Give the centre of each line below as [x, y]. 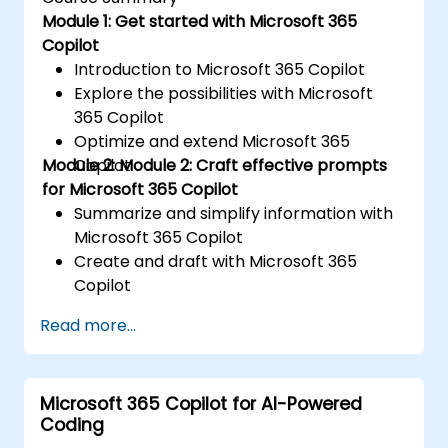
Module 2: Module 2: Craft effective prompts [215, 165]
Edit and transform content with [201, 309]
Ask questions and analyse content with [230, 357]
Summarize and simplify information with [234, 213]
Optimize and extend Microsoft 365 [212, 141]
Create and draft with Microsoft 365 [216, 261]
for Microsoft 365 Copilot [140, 189]
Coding [72, 424]
